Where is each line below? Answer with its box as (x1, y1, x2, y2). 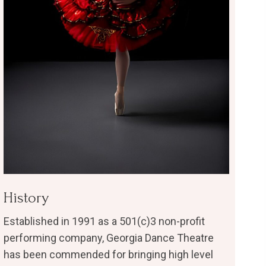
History (4, 189, 49, 207)
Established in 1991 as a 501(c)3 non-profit (4, 215, 205, 228)
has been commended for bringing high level (4, 248, 214, 261)
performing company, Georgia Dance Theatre (4, 232, 214, 245)
